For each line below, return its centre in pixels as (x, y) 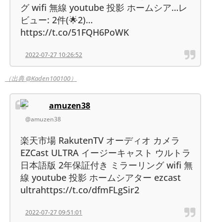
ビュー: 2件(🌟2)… (56, 20)
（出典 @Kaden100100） (41, 78)
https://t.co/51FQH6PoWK (75, 32)
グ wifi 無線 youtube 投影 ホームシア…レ (104, 7)
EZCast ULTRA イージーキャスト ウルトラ (106, 152)
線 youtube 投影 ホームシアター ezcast (101, 177)
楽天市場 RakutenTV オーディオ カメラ (100, 140)
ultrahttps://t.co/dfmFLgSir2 (80, 190)
